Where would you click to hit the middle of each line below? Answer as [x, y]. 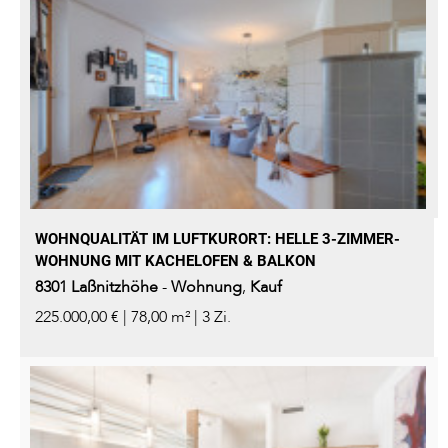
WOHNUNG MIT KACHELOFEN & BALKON [175, 261]
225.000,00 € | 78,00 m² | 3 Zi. [133, 317]
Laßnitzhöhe [114, 287]
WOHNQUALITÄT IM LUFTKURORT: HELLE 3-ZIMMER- [217, 239]
